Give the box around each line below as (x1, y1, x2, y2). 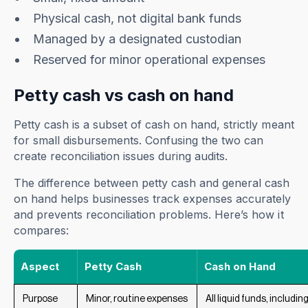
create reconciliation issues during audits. (14, 149, 232, 164)
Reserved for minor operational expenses (33, 52, 266, 67)
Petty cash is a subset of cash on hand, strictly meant (14, 118, 294, 132)
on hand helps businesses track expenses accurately (14, 192, 291, 206)
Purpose (23, 294, 58, 305)
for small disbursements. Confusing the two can (14, 133, 264, 148)
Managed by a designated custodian (33, 32, 242, 47)
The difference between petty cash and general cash (14, 176, 290, 190)
